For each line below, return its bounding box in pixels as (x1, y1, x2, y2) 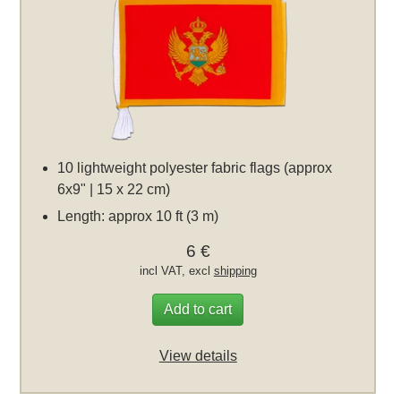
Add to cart (164, 301, 233, 317)
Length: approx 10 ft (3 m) (57, 208, 219, 224)
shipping (213, 263, 257, 277)
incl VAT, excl (139, 263, 214, 277)
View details (158, 347, 237, 363)
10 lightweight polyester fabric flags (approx (57, 159, 333, 175)
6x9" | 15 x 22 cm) (57, 181, 171, 197)
